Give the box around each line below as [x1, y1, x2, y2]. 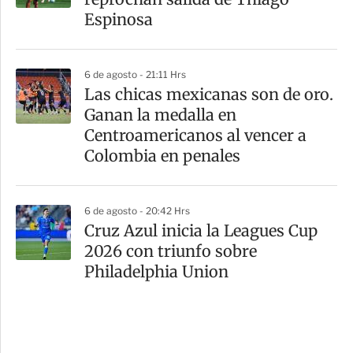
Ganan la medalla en [84, 105, 236, 125]
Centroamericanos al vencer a [84, 125, 307, 146]
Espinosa [84, 9, 153, 30]
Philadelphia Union [84, 262, 229, 282]
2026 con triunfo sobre [84, 241, 257, 262]
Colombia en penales [84, 146, 240, 166]
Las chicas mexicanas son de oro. [84, 84, 333, 105]
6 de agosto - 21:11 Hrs [84, 69, 186, 81]
